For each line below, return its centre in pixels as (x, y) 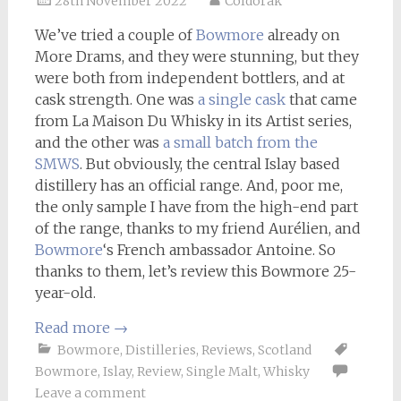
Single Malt (222, 371)
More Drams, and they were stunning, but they (196, 56)
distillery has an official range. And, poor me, (188, 185)
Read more (74, 328)
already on (302, 35)
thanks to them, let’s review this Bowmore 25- (195, 271)
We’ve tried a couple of (115, 35)
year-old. (65, 293)
